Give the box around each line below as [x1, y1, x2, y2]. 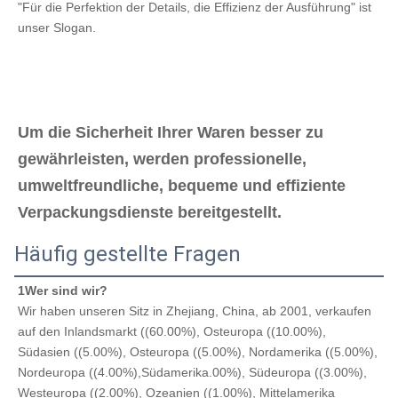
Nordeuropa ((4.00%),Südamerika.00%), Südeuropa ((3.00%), [18, 364, 367, 379]
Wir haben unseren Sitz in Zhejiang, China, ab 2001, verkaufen [18, 303, 371, 318]
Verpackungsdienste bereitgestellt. [18, 203, 282, 221]
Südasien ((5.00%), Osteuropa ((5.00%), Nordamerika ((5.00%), [18, 344, 378, 359]
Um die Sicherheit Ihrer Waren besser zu [18, 123, 323, 141]
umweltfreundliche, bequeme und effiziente [18, 176, 346, 195]
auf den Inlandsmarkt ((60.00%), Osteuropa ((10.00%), [18, 323, 326, 338]
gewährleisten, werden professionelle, [18, 149, 306, 168]
